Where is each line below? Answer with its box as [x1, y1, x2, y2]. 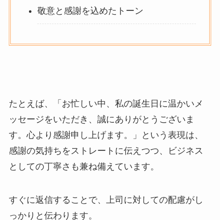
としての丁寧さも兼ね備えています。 [8, 162, 159, 172]
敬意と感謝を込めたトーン [37, 5, 143, 16]
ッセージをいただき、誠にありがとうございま [8, 114, 194, 125]
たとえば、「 [8, 99, 62, 109]
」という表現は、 [132, 130, 203, 140]
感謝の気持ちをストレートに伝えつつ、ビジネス [8, 146, 203, 156]
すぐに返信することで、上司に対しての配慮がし [8, 194, 203, 205]
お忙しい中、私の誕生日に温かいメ [61, 99, 203, 109]
